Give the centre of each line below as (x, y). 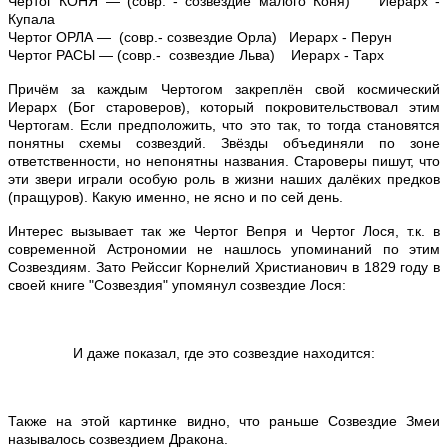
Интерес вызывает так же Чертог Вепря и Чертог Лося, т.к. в (224, 230)
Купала (31, 18)
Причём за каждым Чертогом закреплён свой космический (224, 88)
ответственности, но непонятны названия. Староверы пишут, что (224, 160)
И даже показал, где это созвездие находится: (224, 352)
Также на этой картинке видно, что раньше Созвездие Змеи (224, 420)
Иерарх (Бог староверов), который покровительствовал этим (224, 106)
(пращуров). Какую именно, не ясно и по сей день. (177, 196)
